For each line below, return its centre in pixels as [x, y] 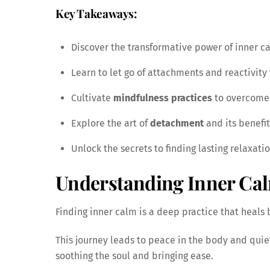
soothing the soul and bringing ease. [134, 256]
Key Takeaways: [96, 13]
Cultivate [92, 98]
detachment [177, 123]
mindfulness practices [162, 98]
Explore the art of [110, 123]
